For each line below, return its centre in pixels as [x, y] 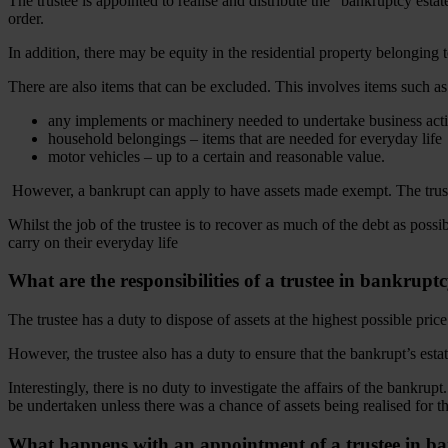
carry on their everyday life [93, 242]
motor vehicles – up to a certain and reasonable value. [216, 156]
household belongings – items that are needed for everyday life [245, 138]
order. [28, 18]
